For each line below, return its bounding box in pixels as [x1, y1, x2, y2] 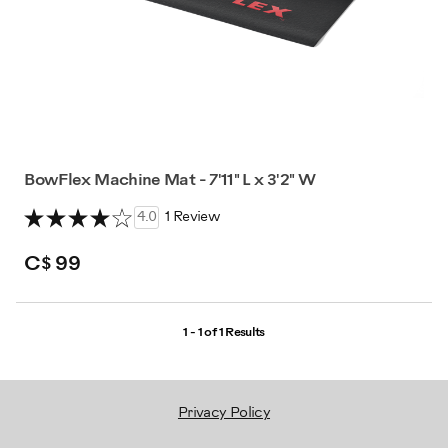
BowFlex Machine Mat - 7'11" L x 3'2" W [24, 171, 315, 189]
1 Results [216, 326, 265, 340]
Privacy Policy [177, 406, 271, 422]
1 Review [165, 210, 221, 226]
